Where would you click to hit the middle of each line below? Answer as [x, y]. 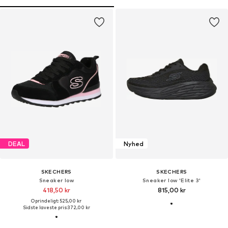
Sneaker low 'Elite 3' [172, 180]
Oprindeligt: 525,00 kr [56, 201]
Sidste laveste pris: [45, 208]
